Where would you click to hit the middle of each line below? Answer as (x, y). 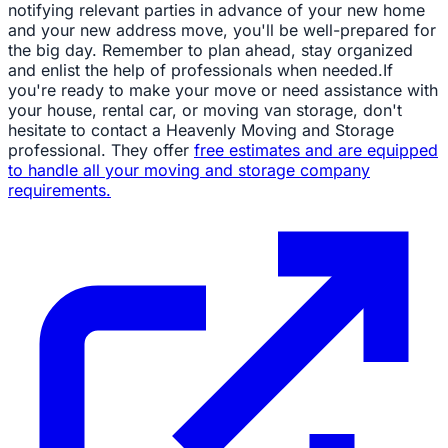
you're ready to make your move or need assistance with (223, 90)
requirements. (59, 190)
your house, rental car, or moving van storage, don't (205, 110)
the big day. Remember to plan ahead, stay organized (210, 50)
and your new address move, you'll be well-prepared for (222, 30)
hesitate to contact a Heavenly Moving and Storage (201, 130)
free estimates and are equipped (316, 150)
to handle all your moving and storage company (189, 170)
